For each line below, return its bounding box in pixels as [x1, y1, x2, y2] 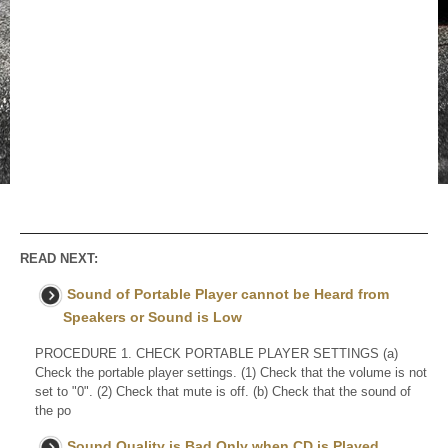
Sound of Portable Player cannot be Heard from [67, 286, 389, 303]
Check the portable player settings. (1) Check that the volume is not [35, 365, 427, 381]
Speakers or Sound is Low [63, 309, 242, 326]
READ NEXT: [20, 251, 98, 267]
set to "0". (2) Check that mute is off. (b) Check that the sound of [35, 384, 411, 400]
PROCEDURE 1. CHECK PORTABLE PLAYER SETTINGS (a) [35, 346, 398, 362]
